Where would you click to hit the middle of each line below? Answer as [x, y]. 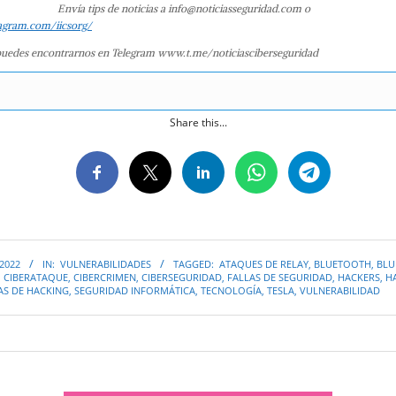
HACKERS [359, 278]
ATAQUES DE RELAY [264, 264]
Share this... [198, 122]
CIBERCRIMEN [105, 278]
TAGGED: [194, 264]
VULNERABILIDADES [106, 264]
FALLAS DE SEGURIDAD [280, 278]
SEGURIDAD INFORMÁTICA [135, 291]
